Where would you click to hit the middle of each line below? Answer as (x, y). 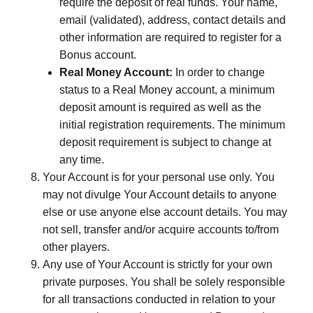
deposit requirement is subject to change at (165, 142)
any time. (82, 160)
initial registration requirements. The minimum (172, 125)
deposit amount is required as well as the (160, 107)
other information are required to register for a (170, 37)
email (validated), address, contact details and (173, 20)
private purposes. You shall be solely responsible (164, 282)
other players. (76, 247)
